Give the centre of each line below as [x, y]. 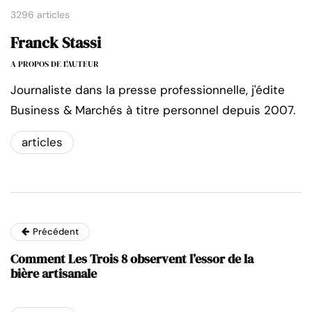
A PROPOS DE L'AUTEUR [55, 64]
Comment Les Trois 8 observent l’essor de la [132, 258]
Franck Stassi [56, 42]
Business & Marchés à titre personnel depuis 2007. [153, 110]
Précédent [56, 231]
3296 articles [40, 14]
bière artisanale [54, 273]
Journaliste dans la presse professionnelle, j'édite [148, 89]
